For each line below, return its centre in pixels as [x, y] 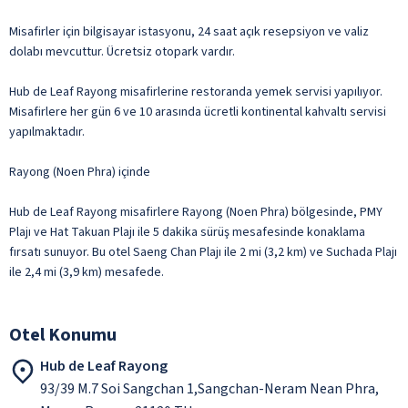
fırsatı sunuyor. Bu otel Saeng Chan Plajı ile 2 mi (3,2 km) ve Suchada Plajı [203, 252]
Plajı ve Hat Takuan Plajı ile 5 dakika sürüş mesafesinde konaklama [187, 232]
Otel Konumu [63, 335]
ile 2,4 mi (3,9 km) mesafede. [87, 272]
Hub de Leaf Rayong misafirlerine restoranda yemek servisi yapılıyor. [196, 92]
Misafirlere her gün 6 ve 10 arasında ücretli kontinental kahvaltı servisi [198, 112]
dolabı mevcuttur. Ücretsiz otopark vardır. [122, 51]
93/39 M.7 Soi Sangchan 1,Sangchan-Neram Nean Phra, [209, 388]
